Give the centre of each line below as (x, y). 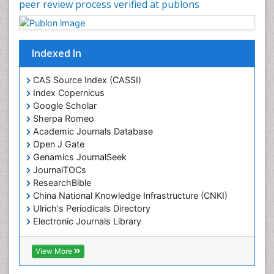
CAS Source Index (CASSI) (86, 80)
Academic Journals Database (92, 131)
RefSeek (49, 234)
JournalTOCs (58, 170)
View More (55, 251)
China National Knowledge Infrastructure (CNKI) (129, 196)
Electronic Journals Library (86, 221)
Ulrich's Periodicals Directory (91, 209)
